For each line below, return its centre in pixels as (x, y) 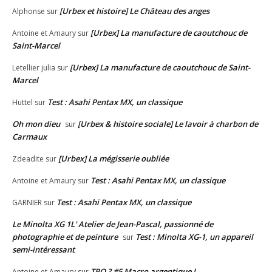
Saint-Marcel (36, 46)
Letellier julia (34, 68)
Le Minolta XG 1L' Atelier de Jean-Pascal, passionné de (113, 224)
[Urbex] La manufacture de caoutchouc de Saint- (160, 68)
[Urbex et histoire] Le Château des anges (134, 11)
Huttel (22, 103)
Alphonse (29, 12)
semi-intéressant (43, 250)
